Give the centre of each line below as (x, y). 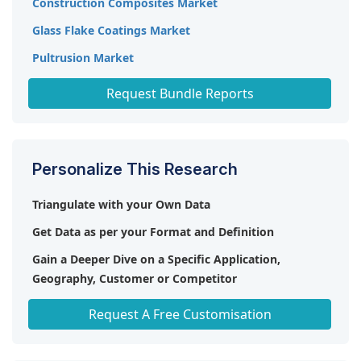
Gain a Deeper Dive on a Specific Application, (156, 259)
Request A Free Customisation (180, 314)
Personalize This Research (135, 169)
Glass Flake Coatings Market (111, 30)
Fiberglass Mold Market (98, 85)
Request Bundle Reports (180, 93)
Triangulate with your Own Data (121, 204)
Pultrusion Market (83, 57)
